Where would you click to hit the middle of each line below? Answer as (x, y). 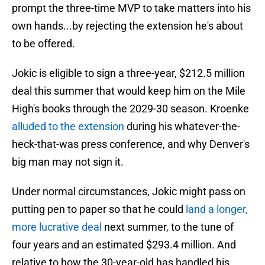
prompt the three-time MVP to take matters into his (131, 8)
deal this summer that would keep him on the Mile (129, 91)
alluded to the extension (68, 127)
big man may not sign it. (68, 162)
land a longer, (217, 209)
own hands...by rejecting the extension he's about (127, 26)
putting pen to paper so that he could (99, 209)
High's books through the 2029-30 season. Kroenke (130, 109)
